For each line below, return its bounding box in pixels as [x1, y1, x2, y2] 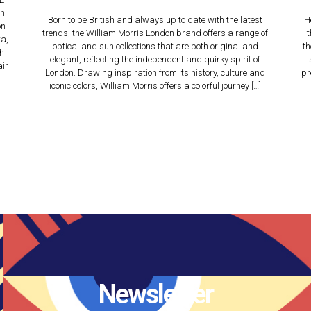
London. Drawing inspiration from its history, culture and [45, 67, 266, 78]
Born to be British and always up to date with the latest [48, 15, 263, 25]
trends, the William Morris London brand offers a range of [42, 28, 269, 38]
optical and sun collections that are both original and [52, 41, 258, 51]
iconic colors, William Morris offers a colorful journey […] [49, 81, 262, 91]
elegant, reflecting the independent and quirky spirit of [50, 54, 261, 65]
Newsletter [98, 279, 213, 310]
